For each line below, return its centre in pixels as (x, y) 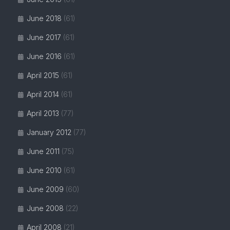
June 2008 (45, 208)
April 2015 (43, 75)
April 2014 (43, 94)
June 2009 (45, 189)
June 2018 (44, 18)
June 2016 (44, 56)
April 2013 (43, 113)
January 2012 (49, 132)
